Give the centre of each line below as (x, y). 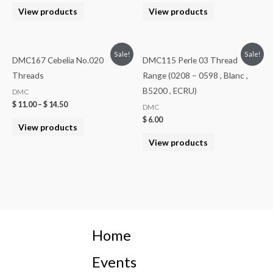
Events (114, 262)
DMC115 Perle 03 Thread (190, 60)
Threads (28, 76)
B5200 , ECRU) (170, 91)
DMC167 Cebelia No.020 (58, 60)
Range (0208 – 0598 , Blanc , (195, 76)
